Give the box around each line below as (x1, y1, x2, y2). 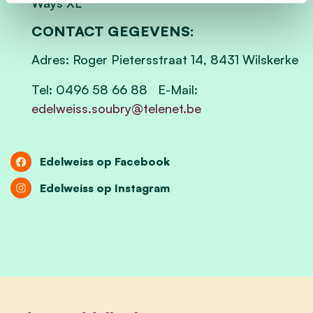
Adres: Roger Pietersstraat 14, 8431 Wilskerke (31, 51, 298, 67)
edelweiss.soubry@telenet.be (31, 100, 201, 116)
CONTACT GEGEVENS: (31, 22, 194, 40)
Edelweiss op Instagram (40, 180, 170, 195)
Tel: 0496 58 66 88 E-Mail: (31, 81, 198, 97)
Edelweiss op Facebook (40, 154, 170, 169)
